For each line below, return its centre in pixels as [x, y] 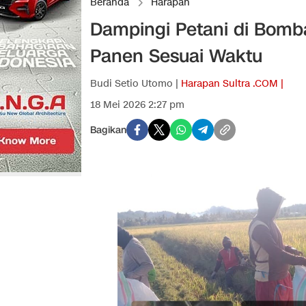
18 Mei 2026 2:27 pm [137, 105]
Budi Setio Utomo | [136, 84]
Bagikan [108, 130]
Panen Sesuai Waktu [176, 56]
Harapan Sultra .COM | [232, 84]
